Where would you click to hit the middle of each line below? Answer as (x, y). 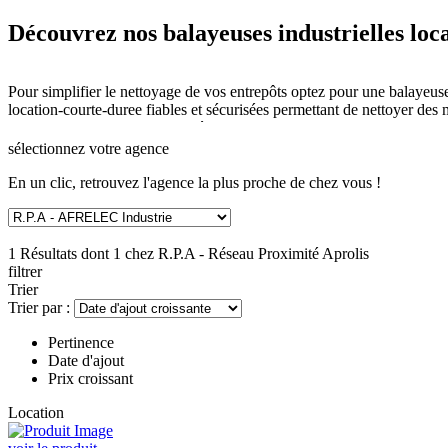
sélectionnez (48, 148)
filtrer (25, 271)
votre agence (129, 148)
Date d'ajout (86, 360)
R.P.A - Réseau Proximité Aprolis (263, 253)
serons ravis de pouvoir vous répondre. (130, 127)
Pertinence (81, 342)
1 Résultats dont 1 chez (83, 253)
